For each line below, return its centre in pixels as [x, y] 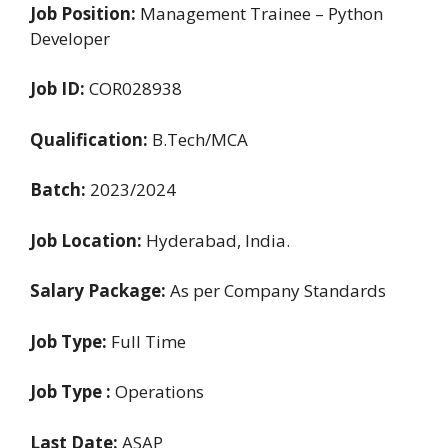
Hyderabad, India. [218, 240]
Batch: [58, 190]
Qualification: [89, 139]
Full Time [146, 341]
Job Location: [88, 240]
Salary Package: [98, 291]
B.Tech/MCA [198, 139]
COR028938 [133, 89]
